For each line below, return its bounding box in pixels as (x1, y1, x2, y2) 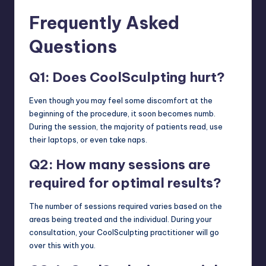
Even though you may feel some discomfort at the (29, 95, 213, 105)
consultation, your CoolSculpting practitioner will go (29, 227, 219, 237)
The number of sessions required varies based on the (29, 201, 222, 211)
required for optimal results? (29, 174, 221, 191)
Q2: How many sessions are (29, 156, 211, 173)
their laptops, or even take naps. (29, 134, 147, 144)
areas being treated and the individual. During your (29, 214, 212, 224)
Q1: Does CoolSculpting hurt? (29, 68, 225, 85)
